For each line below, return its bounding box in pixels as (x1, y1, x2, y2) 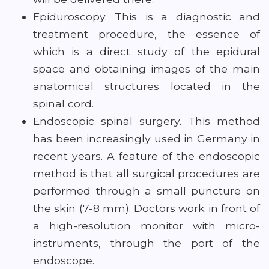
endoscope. (33, 254, 94, 267)
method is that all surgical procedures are (33, 167, 260, 180)
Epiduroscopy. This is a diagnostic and (33, 10, 260, 23)
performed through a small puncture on (33, 184, 260, 197)
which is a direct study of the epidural (33, 45, 260, 58)
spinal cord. (33, 97, 94, 110)
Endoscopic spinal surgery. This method (33, 115, 260, 127)
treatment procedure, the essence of (33, 28, 260, 40)
